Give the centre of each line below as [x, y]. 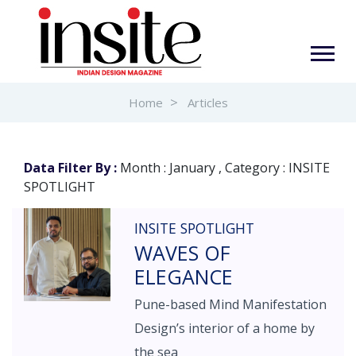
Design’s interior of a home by [225, 328]
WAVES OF [183, 253]
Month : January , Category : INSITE [223, 168]
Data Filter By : [70, 168]
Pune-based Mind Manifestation [231, 304]
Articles [207, 103]
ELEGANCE [184, 277]
